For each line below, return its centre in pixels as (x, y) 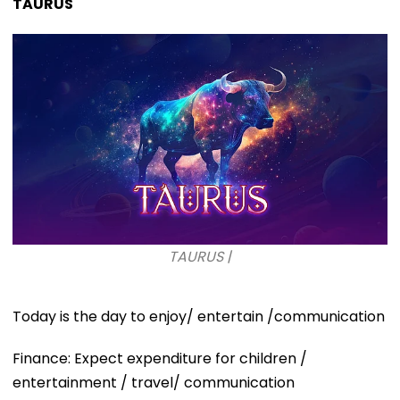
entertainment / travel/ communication (154, 383)
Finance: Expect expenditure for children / (160, 359)
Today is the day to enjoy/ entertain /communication (199, 317)
